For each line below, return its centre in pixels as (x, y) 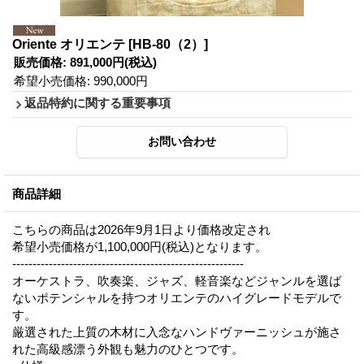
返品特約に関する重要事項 (97, 102)
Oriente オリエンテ (70, 44)
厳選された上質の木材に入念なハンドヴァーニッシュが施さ (177, 331)
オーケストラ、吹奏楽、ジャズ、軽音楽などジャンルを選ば (177, 280)
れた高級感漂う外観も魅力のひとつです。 (128, 349)
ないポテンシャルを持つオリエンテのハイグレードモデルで (177, 297)
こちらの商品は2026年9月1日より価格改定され (141, 229)
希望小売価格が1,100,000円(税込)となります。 (140, 246)
